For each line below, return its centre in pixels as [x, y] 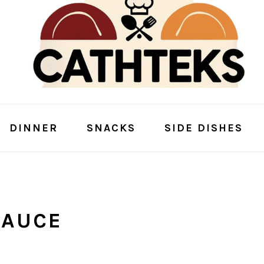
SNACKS [111, 128]
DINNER [33, 128]
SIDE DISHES [203, 128]
